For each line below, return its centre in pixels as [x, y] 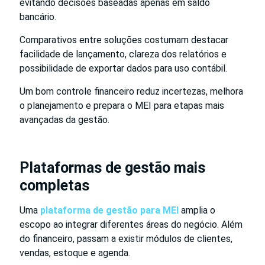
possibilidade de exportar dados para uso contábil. [123, 68]
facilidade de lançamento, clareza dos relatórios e [123, 54]
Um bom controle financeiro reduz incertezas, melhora [131, 91]
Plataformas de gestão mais [112, 167]
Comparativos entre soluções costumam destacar [124, 40]
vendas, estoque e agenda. [75, 253]
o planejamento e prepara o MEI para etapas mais [122, 105]
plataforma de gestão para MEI [109, 210]
